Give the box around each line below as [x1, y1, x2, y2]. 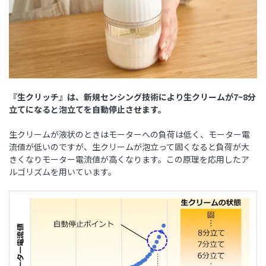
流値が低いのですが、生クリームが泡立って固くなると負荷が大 [9, 141, 249, 153]
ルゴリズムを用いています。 [9, 166, 116, 178]
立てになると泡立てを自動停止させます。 [9, 103, 166, 116]
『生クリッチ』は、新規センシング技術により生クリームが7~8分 [9, 91, 256, 103]
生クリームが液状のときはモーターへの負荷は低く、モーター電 [9, 128, 250, 141]
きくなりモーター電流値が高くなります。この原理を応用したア [9, 153, 249, 166]
